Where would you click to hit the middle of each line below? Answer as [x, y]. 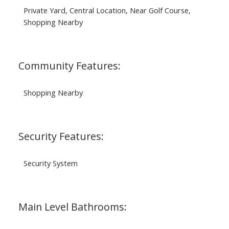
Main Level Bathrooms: [72, 207]
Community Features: [69, 65]
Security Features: [61, 136]
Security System [50, 163]
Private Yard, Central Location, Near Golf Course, [107, 10]
